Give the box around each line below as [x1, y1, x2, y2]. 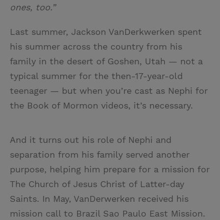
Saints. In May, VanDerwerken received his [10, 193, 189, 204]
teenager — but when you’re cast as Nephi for [10, 85, 208, 96]
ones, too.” [10, 1, 55, 12]
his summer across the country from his [10, 41, 182, 52]
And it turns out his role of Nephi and [10, 134, 171, 145]
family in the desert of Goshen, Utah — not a [10, 55, 203, 66]
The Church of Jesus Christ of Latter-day [10, 178, 184, 189]
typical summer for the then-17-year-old [10, 70, 183, 81]
